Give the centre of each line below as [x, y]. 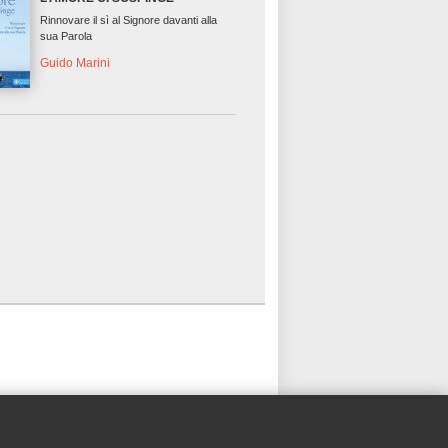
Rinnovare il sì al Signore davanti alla [129, 20]
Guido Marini [75, 63]
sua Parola [66, 36]
